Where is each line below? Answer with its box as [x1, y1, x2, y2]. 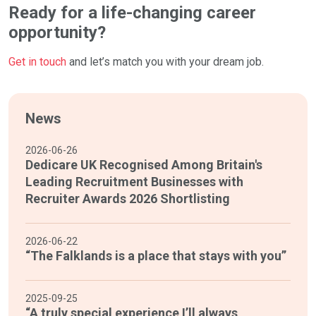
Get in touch [8, 55, 66, 69]
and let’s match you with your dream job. [66, 55, 264, 69]
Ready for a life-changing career [8, 3, 256, 23]
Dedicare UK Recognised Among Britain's [25, 157, 262, 173]
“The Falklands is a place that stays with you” [25, 248, 286, 264]
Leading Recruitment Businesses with [25, 174, 243, 190]
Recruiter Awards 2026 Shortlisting [25, 191, 230, 207]
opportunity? [8, 23, 106, 43]
